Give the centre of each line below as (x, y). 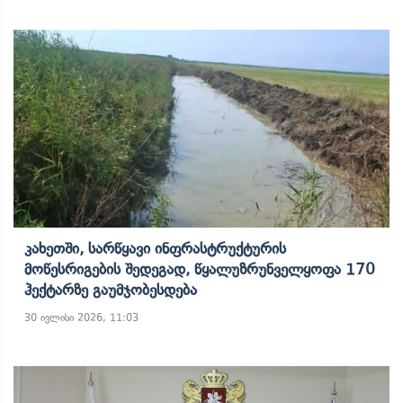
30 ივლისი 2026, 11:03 (81, 318)
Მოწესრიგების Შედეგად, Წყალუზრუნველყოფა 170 (200, 269)
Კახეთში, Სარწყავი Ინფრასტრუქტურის (155, 248)
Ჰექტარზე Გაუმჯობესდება (111, 290)
